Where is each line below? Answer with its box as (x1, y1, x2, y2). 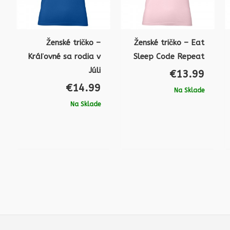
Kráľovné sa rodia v (27, 51, 101, 61)
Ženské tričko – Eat (134, 37, 205, 47)
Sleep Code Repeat (133, 51, 205, 61)
